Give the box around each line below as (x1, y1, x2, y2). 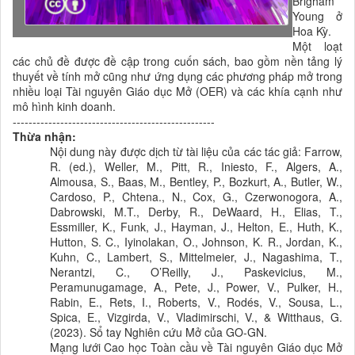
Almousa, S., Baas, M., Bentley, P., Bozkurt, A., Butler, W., (50, 174, 342, 190)
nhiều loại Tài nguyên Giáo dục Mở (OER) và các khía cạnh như (13, 83, 342, 100)
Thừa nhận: (13, 128, 76, 145)
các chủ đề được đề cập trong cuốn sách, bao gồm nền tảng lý (13, 53, 342, 70)
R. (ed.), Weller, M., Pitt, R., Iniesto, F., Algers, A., (50, 158, 342, 175)
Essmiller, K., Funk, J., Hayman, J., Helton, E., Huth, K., (50, 219, 342, 235)
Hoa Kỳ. (292, 23, 331, 40)
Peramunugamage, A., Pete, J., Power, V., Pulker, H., (50, 279, 342, 296)
